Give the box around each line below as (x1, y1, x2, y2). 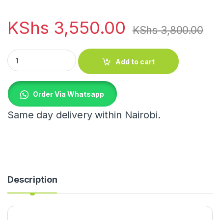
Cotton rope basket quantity (7, 49, 105, 58)
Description (7, 174, 57, 185)
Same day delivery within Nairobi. (7, 109, 161, 121)
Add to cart (115, 57, 155, 66)
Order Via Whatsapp (33, 89, 105, 98)
